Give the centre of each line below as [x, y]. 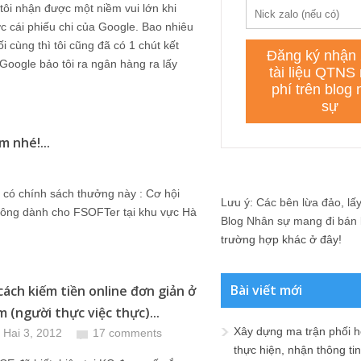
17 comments [127, 333]
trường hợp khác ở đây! [281, 239]
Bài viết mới [266, 290]
